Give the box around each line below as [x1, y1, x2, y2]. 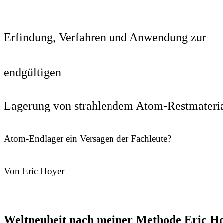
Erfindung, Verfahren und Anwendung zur [4, 30, 206, 44]
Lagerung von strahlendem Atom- [4, 99, 167, 112]
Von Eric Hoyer [4, 165, 64, 176]
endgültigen [4, 65, 61, 79]
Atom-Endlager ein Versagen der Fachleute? [4, 133, 171, 144]
